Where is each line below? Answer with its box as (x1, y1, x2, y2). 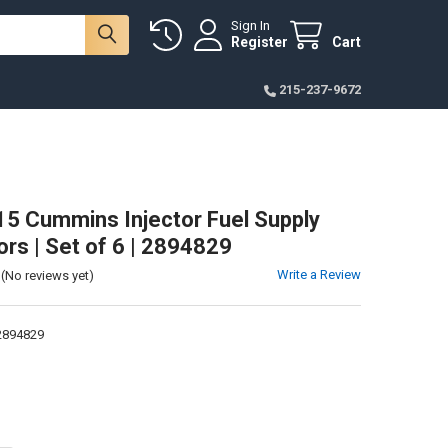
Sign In (231, 18, 271, 34)
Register (231, 34, 289, 51)
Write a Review (277, 266, 362, 282)
